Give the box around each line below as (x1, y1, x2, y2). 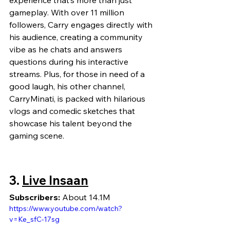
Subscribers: (9, 192, 60, 203)
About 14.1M (60, 192, 110, 203)
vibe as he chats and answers (9, 44, 124, 55)
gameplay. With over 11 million (9, 7, 126, 18)
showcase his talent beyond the (9, 118, 134, 129)
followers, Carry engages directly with (9, 20, 155, 30)
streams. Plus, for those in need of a (9, 69, 147, 80)
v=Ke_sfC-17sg (9, 215, 60, 224)
